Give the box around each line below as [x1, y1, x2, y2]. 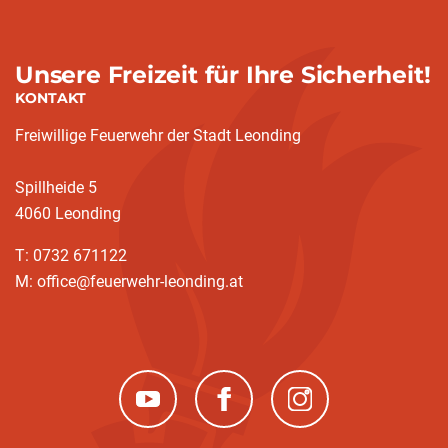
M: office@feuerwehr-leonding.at [15, 272, 243, 291]
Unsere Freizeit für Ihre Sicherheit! [15, 60, 431, 89]
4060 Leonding [15, 204, 121, 223]
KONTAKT [15, 89, 86, 107]
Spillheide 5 [15, 178, 97, 197]
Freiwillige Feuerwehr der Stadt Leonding [15, 126, 301, 145]
